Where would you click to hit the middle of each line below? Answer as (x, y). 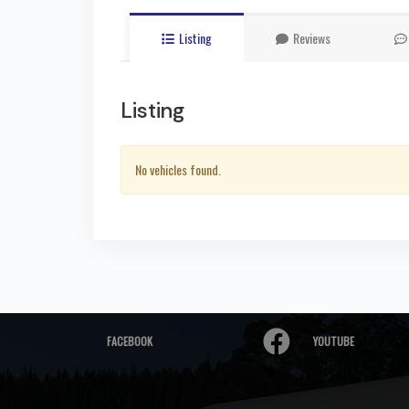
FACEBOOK (130, 341)
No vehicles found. (178, 169)
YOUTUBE (334, 341)
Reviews (312, 37)
